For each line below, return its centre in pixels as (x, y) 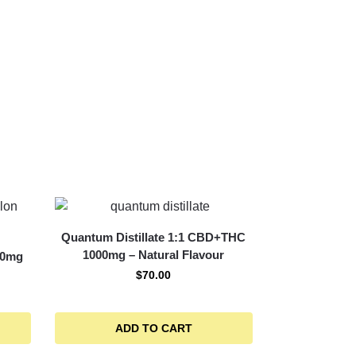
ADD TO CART (153, 328)
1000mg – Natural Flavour (154, 254)
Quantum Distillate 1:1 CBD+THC (154, 237)
